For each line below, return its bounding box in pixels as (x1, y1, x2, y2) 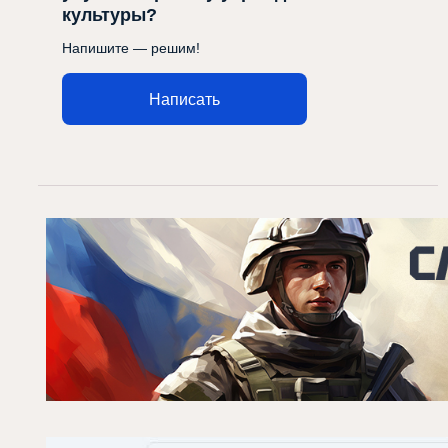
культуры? (62, 5, 157, 26)
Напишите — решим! (62, 40, 200, 57)
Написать (149, 90, 220, 108)
